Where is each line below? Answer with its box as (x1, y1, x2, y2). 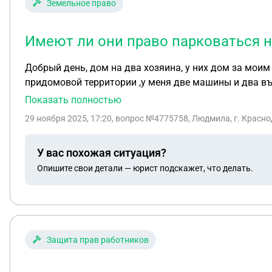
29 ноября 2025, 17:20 (25, 114, 112, 123)
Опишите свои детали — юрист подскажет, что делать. (37, 163, 253, 173)
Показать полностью (25, 94, 121, 106)
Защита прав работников (47, 235, 149, 245)
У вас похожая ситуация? (37, 146, 166, 159)
